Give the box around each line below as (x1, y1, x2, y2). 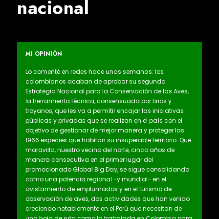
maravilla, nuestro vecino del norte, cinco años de (25, 146, 175, 154)
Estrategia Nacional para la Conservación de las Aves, (25, 87, 189, 96)
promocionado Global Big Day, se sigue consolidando (25, 165, 189, 174)
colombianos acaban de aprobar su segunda (25, 77, 166, 86)
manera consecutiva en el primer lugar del (25, 155, 153, 164)
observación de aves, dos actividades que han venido (25, 195, 190, 203)
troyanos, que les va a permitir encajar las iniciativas (25, 107, 184, 115)
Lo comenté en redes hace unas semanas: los (25, 67, 164, 76)
